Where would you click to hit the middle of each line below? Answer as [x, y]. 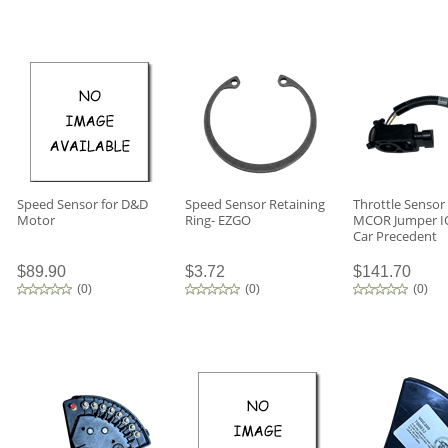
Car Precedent [395, 236]
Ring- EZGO [218, 220]
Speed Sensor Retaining [255, 204]
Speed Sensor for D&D [82, 204]
